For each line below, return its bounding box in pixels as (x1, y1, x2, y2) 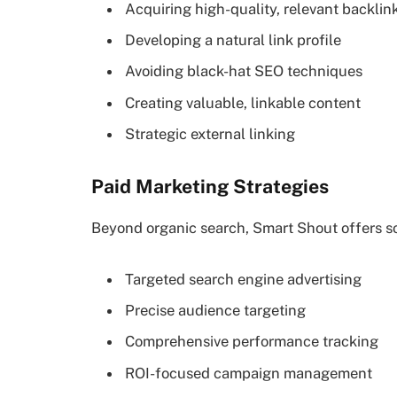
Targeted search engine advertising (125, 269, 362, 288)
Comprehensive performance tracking (125, 332, 378, 351)
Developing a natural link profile (125, 31, 341, 50)
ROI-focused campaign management (125, 363, 372, 382)
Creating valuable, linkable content (125, 93, 361, 112)
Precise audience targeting (125, 301, 306, 320)
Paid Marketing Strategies (91, 175, 329, 198)
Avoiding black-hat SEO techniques (125, 62, 362, 81)
